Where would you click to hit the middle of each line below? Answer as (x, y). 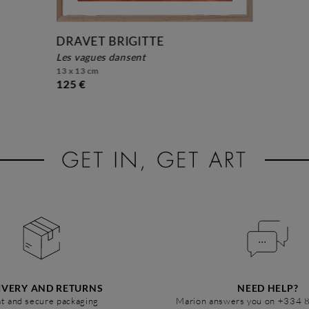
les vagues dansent (104, 57)
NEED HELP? (268, 288)
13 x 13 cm (78, 71)
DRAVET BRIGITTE (110, 41)
